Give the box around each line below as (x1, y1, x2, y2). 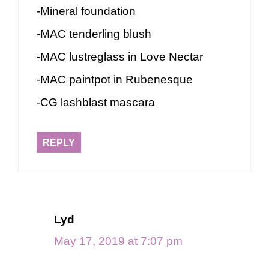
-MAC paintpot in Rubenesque (37, 73, 193, 86)
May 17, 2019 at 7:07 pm (54, 235, 183, 248)
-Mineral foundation (37, 4, 136, 17)
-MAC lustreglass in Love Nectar (37, 50, 203, 63)
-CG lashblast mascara (37, 95, 155, 109)
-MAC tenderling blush (37, 27, 151, 40)
